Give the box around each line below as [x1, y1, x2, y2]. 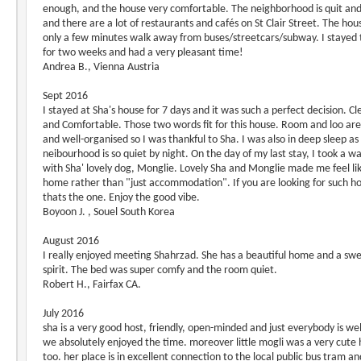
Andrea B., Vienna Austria [43, 61, 160, 73]
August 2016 [43, 235, 99, 247]
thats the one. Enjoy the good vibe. [43, 192, 200, 204]
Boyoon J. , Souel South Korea [43, 206, 175, 218]
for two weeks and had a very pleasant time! [43, 47, 243, 59]
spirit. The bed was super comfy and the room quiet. [43, 264, 277, 276]
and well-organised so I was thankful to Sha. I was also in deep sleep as [43, 134, 359, 146]
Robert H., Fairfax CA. [43, 279, 141, 291]
